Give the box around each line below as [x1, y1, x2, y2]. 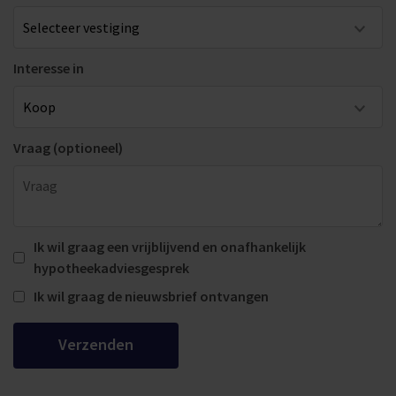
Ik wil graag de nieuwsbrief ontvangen [34, 287, 269, 306]
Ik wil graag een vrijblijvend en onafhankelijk [34, 238, 306, 256]
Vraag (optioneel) [13, 139, 123, 157]
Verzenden [58, 334, 133, 355]
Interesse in [13, 59, 84, 78]
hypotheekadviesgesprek [34, 259, 189, 278]
